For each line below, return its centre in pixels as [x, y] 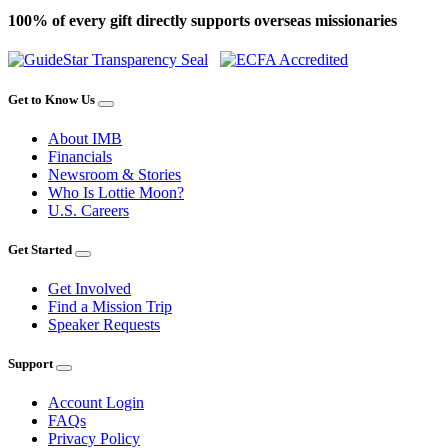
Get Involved [89, 289]
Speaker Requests [104, 325]
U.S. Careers [88, 210]
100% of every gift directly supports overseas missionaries [202, 21]
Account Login [96, 403]
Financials [80, 156]
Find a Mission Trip [110, 307]
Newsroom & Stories [114, 174]
